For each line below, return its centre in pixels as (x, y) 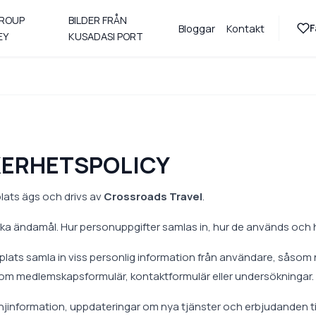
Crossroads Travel (153, 196)
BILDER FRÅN (97, 20)
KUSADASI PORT (105, 36)
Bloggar (196, 28)
